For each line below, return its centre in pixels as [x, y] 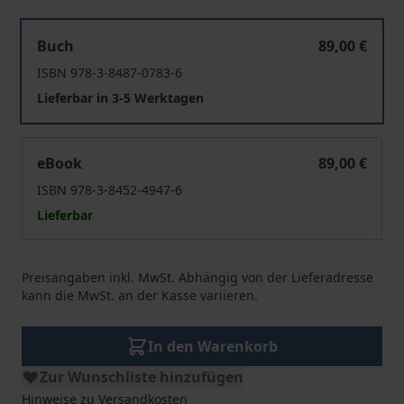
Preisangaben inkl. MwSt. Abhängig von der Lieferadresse [197, 277]
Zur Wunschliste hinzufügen [142, 377]
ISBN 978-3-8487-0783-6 [110, 73]
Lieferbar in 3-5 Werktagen [120, 98]
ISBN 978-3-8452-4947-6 [110, 190]
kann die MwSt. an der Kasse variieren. [140, 295]
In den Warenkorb [213, 346]
